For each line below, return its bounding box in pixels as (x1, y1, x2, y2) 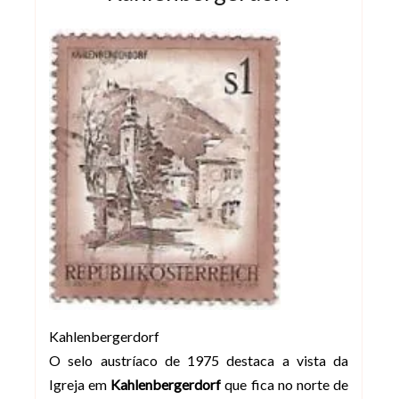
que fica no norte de (221, 376, 349, 394)
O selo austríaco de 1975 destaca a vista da (49, 352, 348, 370)
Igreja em (49, 376, 111, 394)
